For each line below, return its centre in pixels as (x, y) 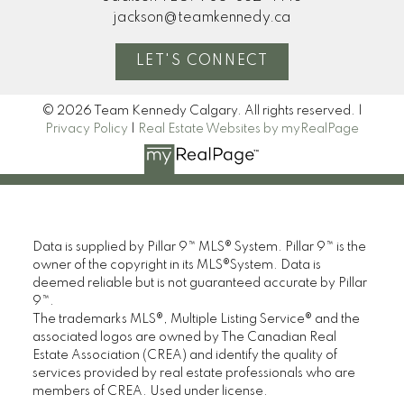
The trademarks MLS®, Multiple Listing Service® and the (196, 319)
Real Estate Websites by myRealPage (248, 129)
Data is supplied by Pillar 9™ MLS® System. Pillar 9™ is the (199, 247)
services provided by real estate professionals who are (193, 373)
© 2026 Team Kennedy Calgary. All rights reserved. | (202, 111)
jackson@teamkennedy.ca (202, 18)
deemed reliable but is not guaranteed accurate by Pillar (199, 283)
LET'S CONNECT (202, 62)
